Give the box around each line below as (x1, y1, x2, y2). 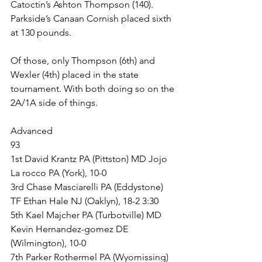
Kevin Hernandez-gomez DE (11, 223, 130, 235)
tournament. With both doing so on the (11, 83, 177, 94)
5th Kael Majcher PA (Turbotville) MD (11, 209, 164, 220)
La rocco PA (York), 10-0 (11, 167, 106, 178)
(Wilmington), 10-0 (11, 237, 86, 249)
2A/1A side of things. (11, 97, 98, 108)
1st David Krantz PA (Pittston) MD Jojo (11, 153, 170, 164)
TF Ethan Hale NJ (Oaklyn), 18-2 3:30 (11, 195, 158, 206)
